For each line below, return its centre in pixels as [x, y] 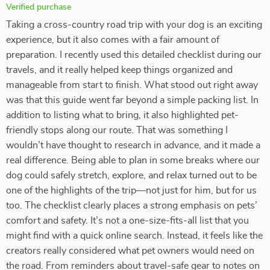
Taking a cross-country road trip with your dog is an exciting [134, 25]
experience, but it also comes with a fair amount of [113, 40]
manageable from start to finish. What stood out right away [132, 85]
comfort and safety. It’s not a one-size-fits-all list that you [127, 221]
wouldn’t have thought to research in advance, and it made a [133, 145]
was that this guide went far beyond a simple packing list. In [132, 100]
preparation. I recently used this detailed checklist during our [134, 55]
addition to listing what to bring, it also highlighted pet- [122, 115]
